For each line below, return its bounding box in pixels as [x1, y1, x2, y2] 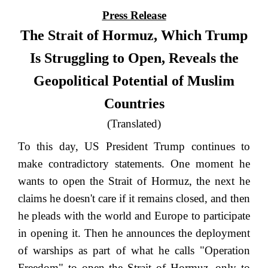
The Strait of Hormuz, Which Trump [20, 28, 248, 44]
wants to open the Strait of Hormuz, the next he [18, 175, 250, 188]
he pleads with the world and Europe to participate [18, 209, 250, 223]
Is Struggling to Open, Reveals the [29, 50, 239, 66]
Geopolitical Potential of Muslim [33, 73, 234, 89]
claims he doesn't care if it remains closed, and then [18, 192, 250, 205]
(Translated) [107, 117, 161, 130]
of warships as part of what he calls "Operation [18, 244, 250, 257]
